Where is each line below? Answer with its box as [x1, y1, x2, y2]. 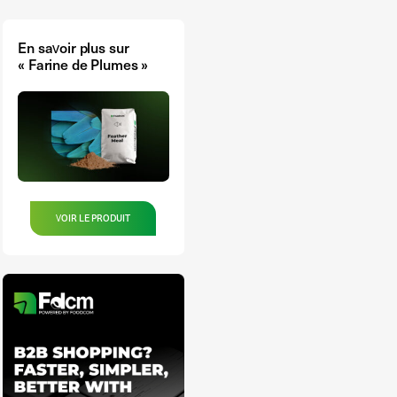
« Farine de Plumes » [18, 53, 149, 74]
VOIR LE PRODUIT [56, 212, 131, 225]
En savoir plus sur [18, 36, 129, 57]
